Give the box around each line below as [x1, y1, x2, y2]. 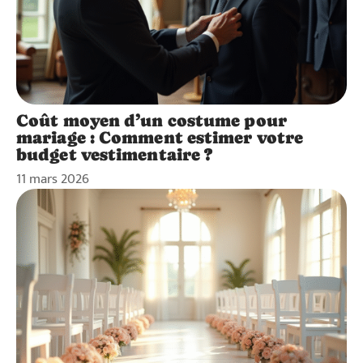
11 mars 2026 [16, 168, 89, 191]
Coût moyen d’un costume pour [16, 111, 287, 131]
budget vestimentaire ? [16, 145, 213, 165]
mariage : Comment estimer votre [16, 128, 304, 148]
